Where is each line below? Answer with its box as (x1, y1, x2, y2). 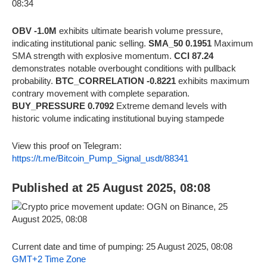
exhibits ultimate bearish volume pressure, (57, 25, 223, 36)
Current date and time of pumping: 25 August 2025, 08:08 (12, 241, 232, 252)
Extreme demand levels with (114, 100, 226, 111)
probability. (12, 75, 55, 86)
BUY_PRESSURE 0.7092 (12, 100, 114, 111)
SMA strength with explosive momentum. (12, 50, 174, 61)
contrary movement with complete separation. (12, 88, 190, 98)
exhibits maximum (176, 75, 250, 86)
